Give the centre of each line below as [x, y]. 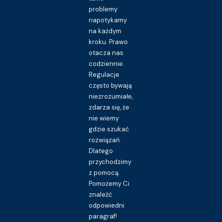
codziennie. [107, 63]
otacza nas [106, 53]
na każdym [105, 31]
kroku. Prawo [109, 42]
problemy [103, 9]
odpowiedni [107, 205]
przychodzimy [110, 162]
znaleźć [101, 194]
